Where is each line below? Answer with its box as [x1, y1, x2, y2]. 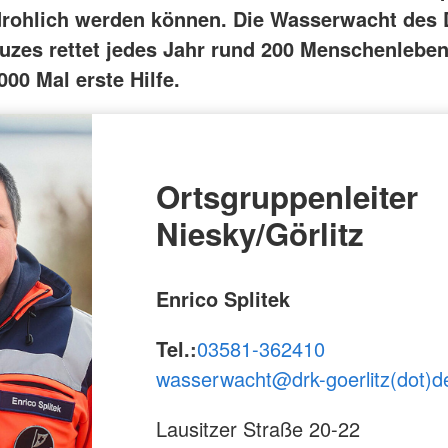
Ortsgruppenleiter [156, 174, 418, 220]
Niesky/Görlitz [156, 211, 364, 257]
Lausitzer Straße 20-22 [156, 413, 360, 443]
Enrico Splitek [156, 283, 290, 313]
